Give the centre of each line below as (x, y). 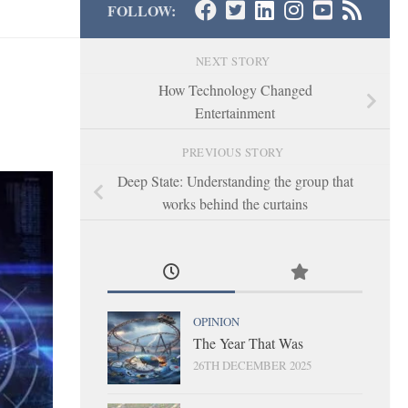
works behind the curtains (235, 203)
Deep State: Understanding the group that (235, 180)
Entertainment (235, 112)
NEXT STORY (235, 61)
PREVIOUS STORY (235, 152)
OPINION (216, 321)
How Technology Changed (235, 89)
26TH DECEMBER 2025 (252, 365)
